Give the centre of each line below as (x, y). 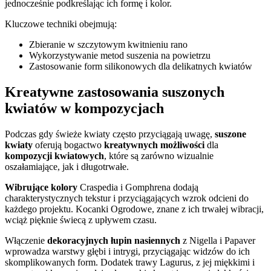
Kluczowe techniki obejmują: (61, 24)
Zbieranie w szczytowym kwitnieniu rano (108, 45)
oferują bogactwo (68, 145)
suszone (230, 134)
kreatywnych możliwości (154, 145)
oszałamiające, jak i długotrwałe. (67, 166)
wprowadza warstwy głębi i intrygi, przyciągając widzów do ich (127, 251)
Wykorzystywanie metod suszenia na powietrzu (120, 56)
